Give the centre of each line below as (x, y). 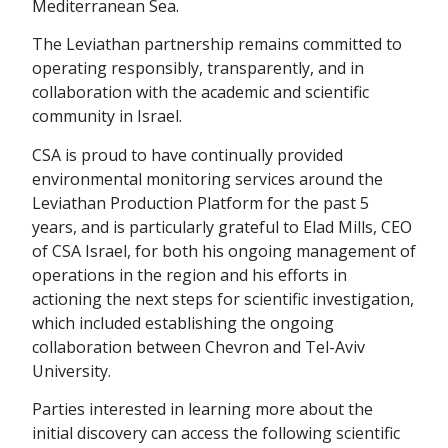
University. (71, 370)
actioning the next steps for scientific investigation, (223, 298)
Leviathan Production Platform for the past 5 (200, 202)
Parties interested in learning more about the (202, 409)
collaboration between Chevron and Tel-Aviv (198, 346)
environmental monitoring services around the (207, 178)
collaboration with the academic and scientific (200, 92)
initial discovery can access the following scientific (216, 433)
